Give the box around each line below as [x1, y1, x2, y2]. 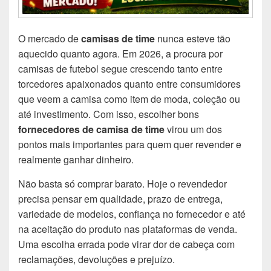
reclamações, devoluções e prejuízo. [18, 252, 175, 267]
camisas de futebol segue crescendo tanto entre [18, 62, 223, 76]
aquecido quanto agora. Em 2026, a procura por [18, 47, 223, 61]
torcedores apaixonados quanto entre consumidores [18, 77, 241, 91]
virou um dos [165, 122, 222, 137]
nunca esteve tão [155, 31, 230, 46]
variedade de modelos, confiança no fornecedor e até [18, 207, 246, 221]
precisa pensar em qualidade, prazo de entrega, [18, 192, 223, 206]
